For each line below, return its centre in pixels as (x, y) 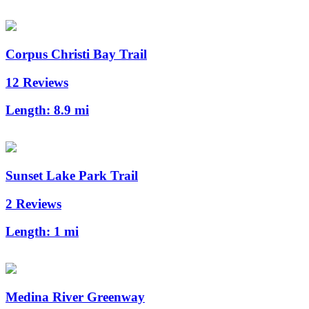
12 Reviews (37, 82)
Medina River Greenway (75, 297)
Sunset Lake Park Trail (72, 175)
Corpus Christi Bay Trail (76, 54)
